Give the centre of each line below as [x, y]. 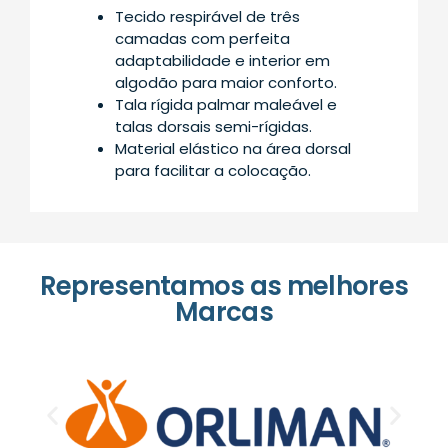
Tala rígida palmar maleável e [226, 105]
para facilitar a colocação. [213, 171]
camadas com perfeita [202, 39]
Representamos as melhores [224, 286]
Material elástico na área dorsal [233, 149]
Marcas [224, 312]
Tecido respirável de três [207, 17]
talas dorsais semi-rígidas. [213, 127]
